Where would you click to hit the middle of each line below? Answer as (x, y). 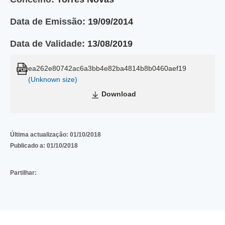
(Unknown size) (53, 79)
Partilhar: (23, 173)
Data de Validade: (47, 44)
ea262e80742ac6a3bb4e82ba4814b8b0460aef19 (107, 68)
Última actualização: (40, 135)
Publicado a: (28, 146)
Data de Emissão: (48, 22)
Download (119, 94)
